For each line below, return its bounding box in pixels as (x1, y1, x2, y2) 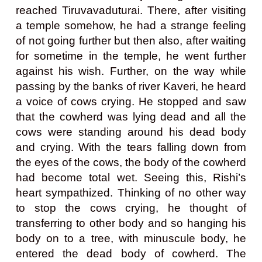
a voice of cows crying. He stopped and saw (16, 95, 246, 108)
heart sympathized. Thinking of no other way (16, 186, 246, 199)
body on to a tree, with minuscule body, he (16, 232, 246, 244)
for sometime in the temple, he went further (16, 49, 246, 62)
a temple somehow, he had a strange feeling (16, 19, 246, 32)
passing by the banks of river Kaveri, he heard (16, 80, 246, 92)
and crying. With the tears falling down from (16, 140, 246, 153)
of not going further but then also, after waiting (16, 34, 246, 47)
